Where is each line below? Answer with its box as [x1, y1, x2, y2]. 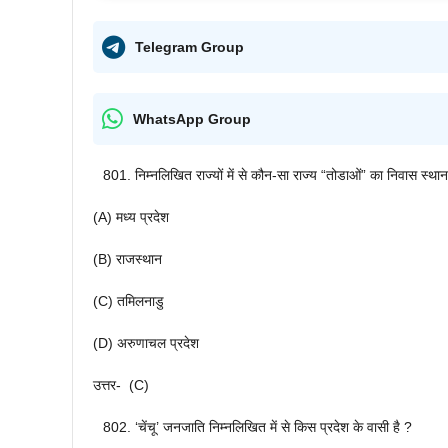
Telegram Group [135, 38, 244, 55]
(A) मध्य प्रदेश [93, 209, 169, 226]
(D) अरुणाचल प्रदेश [93, 335, 199, 352]
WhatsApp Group [133, 110, 251, 127]
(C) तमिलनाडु [93, 293, 164, 310]
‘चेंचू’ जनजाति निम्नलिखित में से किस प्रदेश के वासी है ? [135, 419, 412, 436]
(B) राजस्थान [93, 251, 162, 268]
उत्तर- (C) [93, 377, 149, 394]
